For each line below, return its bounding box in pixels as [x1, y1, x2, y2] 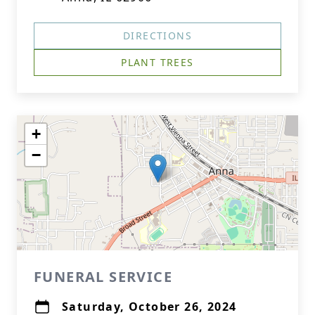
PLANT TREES [121, 56, 194, 69]
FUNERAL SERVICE [34, 267, 172, 286]
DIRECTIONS [123, 29, 192, 42]
